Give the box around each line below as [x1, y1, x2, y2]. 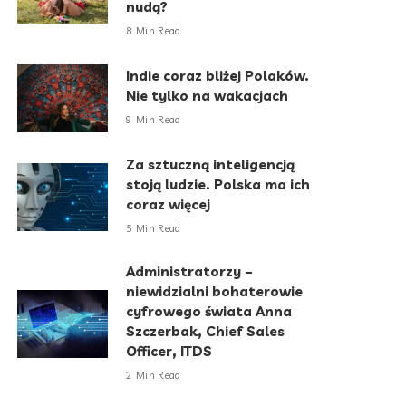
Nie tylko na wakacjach [126, 86, 289, 104]
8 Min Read [126, 24, 181, 38]
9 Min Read [126, 113, 181, 127]
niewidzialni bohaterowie [126, 282, 304, 300]
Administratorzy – [126, 262, 254, 280]
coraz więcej [126, 195, 211, 213]
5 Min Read [126, 222, 181, 236]
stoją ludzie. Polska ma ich [126, 175, 311, 193]
